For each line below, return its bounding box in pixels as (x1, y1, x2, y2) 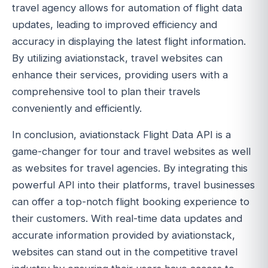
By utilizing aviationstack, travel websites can (12, 51, 223, 64)
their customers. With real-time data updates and (12, 212, 242, 225)
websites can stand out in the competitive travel (12, 246, 237, 258)
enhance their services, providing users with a (12, 68, 228, 81)
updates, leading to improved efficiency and (12, 18, 217, 31)
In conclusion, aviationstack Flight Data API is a (12, 129, 231, 141)
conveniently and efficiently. (12, 102, 142, 114)
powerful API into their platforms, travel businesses (12, 179, 255, 191)
